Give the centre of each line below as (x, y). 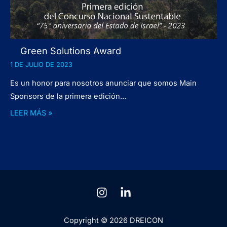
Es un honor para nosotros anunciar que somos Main (103, 83)
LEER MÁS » (31, 113)
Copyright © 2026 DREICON (113, 221)
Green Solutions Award (71, 51)
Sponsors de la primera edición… (68, 96)
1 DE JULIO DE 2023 (41, 65)
